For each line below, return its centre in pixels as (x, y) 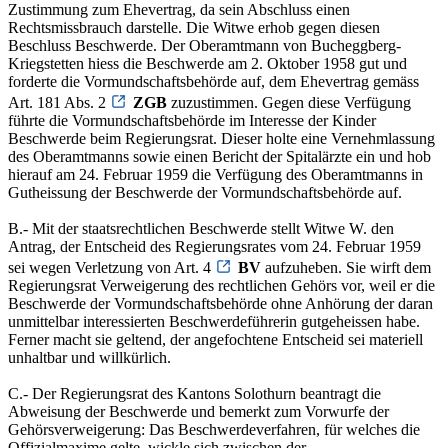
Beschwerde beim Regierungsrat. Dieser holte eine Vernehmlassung (221, 138)
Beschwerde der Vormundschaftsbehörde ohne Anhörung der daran (220, 303)
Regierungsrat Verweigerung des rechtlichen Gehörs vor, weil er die (221, 285)
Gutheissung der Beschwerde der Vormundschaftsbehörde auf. (205, 192)
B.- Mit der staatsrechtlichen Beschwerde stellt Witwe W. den (201, 228)
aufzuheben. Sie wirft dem (346, 267)
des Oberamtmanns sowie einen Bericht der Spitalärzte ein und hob (219, 156)
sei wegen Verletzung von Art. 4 (111, 267)
